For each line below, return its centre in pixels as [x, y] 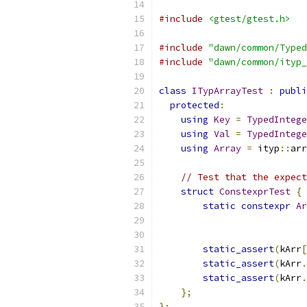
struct [197, 192]
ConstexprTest [255, 192]
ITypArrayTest [228, 91]
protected [195, 105]
